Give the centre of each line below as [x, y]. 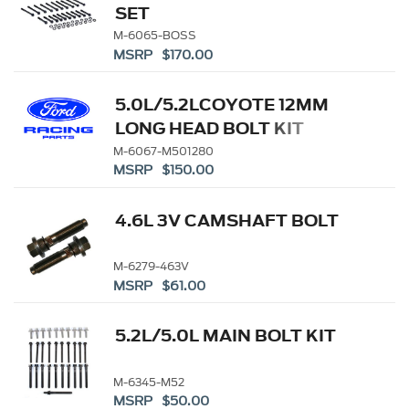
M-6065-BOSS [155, 36]
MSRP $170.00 [163, 55]
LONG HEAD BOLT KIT [210, 129]
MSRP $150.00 [163, 171]
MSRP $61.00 [159, 286]
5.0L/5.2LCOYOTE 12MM [222, 105]
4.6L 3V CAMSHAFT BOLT [227, 220]
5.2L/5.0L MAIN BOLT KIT [226, 336]
